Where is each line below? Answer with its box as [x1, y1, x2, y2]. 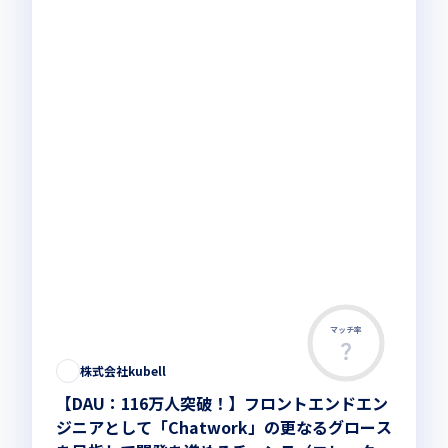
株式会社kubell [80, 362, 166, 379]
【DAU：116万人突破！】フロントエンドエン [56, 391, 388, 415]
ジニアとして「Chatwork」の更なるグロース [56, 415, 392, 439]
